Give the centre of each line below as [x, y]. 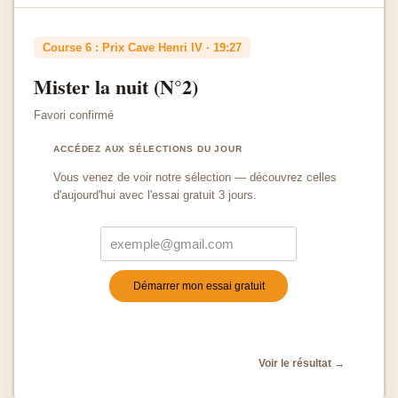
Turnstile [138, 326]
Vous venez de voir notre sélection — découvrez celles [195, 177]
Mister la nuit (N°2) [116, 87]
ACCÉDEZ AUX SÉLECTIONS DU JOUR [148, 149]
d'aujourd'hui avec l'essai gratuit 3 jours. [155, 195]
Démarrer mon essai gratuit [199, 286]
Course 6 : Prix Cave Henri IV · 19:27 [143, 48]
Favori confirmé [74, 115]
